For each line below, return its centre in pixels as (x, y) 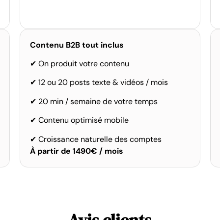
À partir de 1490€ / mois (77, 151)
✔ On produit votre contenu (80, 63)
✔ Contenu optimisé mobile (79, 120)
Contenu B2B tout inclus (77, 45)
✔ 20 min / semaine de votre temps (94, 101)
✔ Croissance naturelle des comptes (96, 139)
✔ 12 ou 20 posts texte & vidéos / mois (99, 82)
